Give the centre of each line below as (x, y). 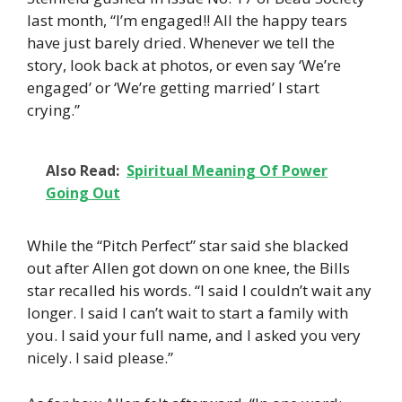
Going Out (83, 193)
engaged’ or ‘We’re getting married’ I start (173, 87)
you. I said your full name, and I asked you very (194, 336)
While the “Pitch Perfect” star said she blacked (188, 246)
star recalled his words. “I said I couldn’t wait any (199, 291)
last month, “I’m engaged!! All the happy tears (187, 20)
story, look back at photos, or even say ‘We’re (184, 65)
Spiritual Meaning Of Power (227, 171)
